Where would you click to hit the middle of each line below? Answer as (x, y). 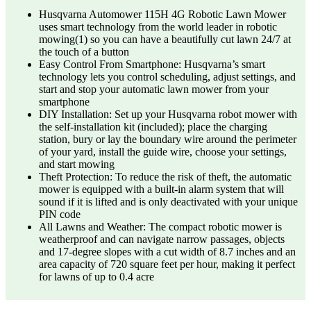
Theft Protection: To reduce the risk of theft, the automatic (165, 177)
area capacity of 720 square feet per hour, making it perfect (167, 264)
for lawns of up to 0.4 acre (96, 277)
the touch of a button (84, 52)
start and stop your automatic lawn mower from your (154, 90)
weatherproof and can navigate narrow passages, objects (162, 239)
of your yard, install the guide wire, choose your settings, (163, 152)
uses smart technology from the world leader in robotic (158, 27)
